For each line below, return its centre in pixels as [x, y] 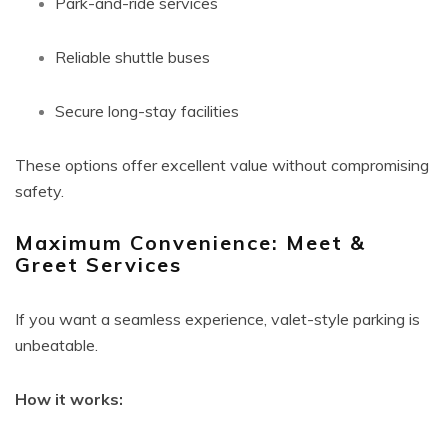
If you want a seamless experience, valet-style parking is [217, 319]
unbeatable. [56, 345]
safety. [39, 191]
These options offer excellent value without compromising [222, 165]
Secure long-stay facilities [147, 111]
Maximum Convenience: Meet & [190, 242]
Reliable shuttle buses [132, 57]
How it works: [69, 399]
